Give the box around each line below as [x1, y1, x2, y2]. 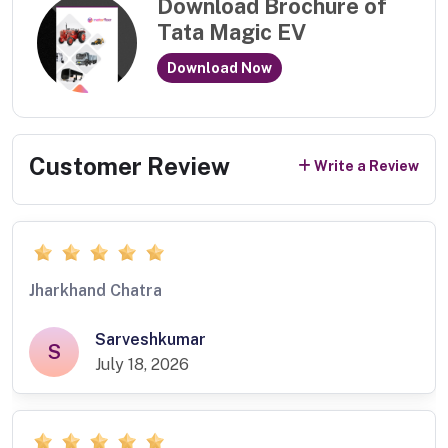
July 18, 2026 [95, 355, 189, 375]
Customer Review [29, 151, 230, 180]
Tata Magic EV [157, 19, 306, 46]
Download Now [167, 59, 272, 76]
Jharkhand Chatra [29, 281, 162, 301]
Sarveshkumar [95, 330, 206, 350]
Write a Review [314, 158, 419, 175]
